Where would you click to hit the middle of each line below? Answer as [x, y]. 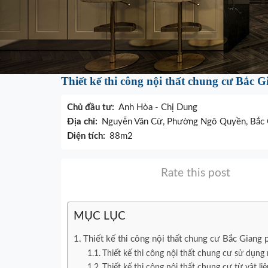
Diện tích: [86, 136]
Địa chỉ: [82, 121]
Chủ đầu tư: [91, 107]
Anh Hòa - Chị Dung [158, 107]
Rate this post [196, 173]
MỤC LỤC [100, 216]
